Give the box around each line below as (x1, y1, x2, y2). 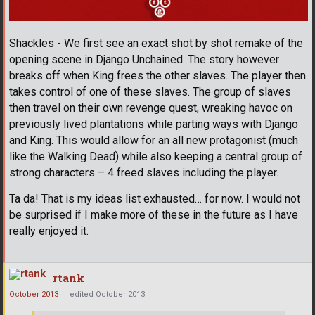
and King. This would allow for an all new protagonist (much (9, 134, 298, 148)
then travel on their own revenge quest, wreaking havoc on (9, 101, 292, 115)
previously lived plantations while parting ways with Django (9, 117, 298, 131)
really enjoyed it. (9, 224, 89, 238)
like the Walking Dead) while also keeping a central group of (9, 150, 302, 164)
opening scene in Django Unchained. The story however (9, 53, 279, 67)
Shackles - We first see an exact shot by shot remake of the (9, 37, 303, 51)
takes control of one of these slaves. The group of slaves (9, 85, 291, 99)
